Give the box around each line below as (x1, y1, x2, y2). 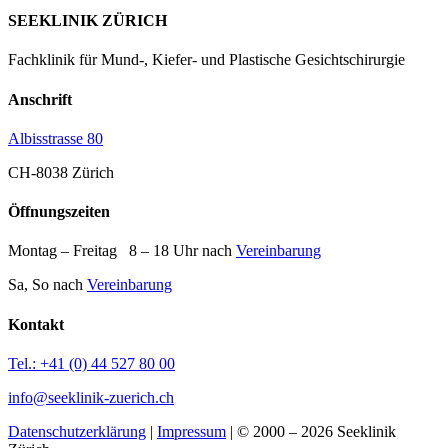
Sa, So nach (8, 276, 87, 294)
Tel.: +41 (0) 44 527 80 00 (8, 354, 175, 372)
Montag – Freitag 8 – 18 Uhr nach (8, 242, 236, 260)
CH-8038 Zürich (8, 163, 114, 181)
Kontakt (8, 315, 64, 333)
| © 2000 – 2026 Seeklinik (226, 422, 396, 440)
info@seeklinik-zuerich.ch (8, 388, 174, 406)
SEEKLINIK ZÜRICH (8, 12, 167, 30)
